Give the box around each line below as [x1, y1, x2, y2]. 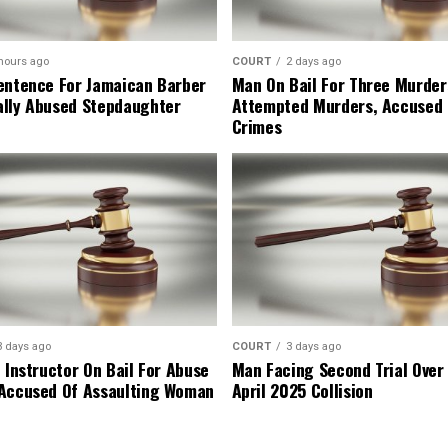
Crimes [231, 113, 282, 140]
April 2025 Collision [231, 377, 373, 404]
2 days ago [285, 55, 341, 69]
